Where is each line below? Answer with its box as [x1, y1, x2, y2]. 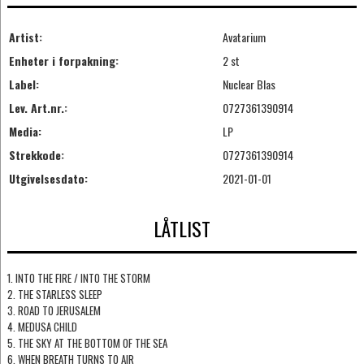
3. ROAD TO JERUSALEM [6, 302, 101, 319]
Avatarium [222, 28, 266, 45]
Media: [8, 122, 41, 140]
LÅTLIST [154, 214, 210, 244]
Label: [8, 75, 39, 93]
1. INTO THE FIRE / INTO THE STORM [6, 270, 150, 287]
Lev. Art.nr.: [8, 98, 67, 116]
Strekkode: [8, 145, 64, 163]
